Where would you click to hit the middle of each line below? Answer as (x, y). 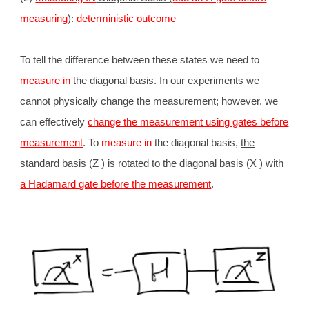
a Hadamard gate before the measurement (116, 184)
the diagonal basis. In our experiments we (165, 81)
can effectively (54, 122)
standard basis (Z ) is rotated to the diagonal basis (132, 163)
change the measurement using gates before (188, 122)
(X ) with (264, 163)
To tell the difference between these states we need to (140, 60)
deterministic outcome (127, 19)
